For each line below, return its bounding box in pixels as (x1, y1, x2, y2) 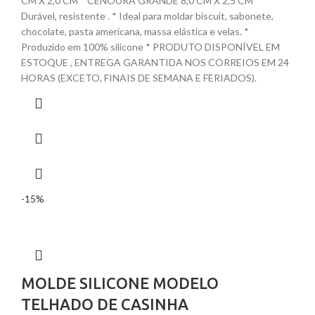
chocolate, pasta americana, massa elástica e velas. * (21, 25, 249, 38)
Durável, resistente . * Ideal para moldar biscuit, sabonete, (21, 10, 274, 22)
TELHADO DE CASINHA (21, 295, 188, 314)
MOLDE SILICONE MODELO (21, 274, 219, 292)
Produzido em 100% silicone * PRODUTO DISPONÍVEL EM (21, 41, 280, 53)
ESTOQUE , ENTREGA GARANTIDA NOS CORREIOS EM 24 (21, 56, 289, 69)
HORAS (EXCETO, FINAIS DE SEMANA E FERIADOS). (21, 72, 257, 84)
